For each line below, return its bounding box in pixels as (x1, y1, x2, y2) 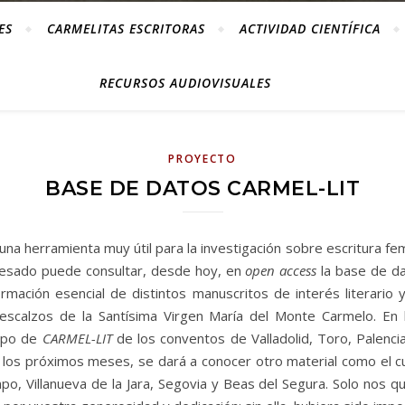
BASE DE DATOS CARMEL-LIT (45, 176, 360, 201)
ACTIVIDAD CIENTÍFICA (239, 20, 381, 37)
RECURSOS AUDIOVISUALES (99, 74, 271, 91)
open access (245, 261, 317, 279)
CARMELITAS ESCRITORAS (46, 20, 205, 37)
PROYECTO (168, 151, 237, 166)
